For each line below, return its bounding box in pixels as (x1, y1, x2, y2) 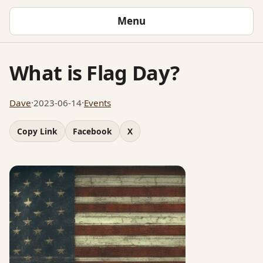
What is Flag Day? (9, 58, 180, 86)
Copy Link (17, 125, 58, 137)
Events (84, 96, 111, 109)
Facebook (73, 125, 112, 137)
